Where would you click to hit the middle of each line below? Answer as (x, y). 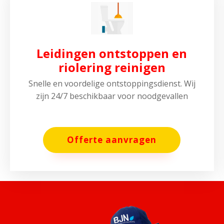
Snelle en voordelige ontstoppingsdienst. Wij (112, 84)
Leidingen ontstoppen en (112, 53)
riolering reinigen (112, 67)
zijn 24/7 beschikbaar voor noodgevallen (112, 96)
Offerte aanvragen (112, 140)
